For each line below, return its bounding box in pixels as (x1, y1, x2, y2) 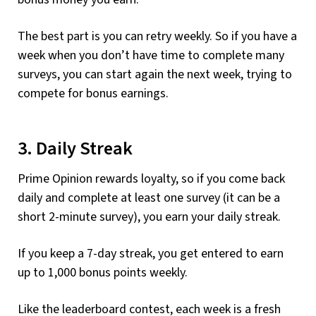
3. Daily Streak (18, 135, 133, 163)
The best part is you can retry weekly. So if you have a (18, 28, 297, 46)
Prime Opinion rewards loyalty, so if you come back (18, 169, 285, 188)
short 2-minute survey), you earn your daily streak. (18, 207, 281, 226)
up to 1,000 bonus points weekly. (18, 263, 188, 281)
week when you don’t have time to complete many (18, 47, 284, 65)
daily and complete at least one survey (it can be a (18, 188, 280, 207)
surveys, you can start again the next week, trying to (18, 66, 292, 84)
